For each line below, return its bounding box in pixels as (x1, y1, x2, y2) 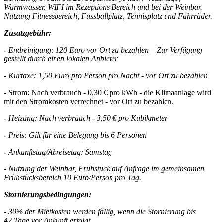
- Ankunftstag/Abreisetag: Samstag (4, 148, 112, 157)
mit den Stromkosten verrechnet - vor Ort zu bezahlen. (4, 97, 173, 106)
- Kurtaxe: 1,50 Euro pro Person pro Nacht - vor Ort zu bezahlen (4, 71, 212, 80)
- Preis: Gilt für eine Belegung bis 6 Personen (4, 131, 147, 140)
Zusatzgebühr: (4, 29, 51, 38)
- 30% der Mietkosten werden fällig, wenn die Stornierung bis (4, 207, 196, 216)
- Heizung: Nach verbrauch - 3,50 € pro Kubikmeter (4, 114, 167, 123)
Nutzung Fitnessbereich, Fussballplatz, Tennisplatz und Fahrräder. (4, 12, 212, 21)
